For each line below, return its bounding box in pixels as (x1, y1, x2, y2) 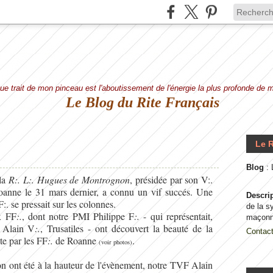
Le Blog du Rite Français (66, 94, 219, 110)
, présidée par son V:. (130, 173, 213, 186)
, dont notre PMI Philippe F (21, 210, 135, 222)
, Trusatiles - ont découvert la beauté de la (40, 222, 213, 235)
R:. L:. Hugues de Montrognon (9, 173, 130, 186)
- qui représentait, (140, 210, 213, 222)
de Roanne (53, 234, 99, 247)
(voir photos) (99, 238, 132, 246)
